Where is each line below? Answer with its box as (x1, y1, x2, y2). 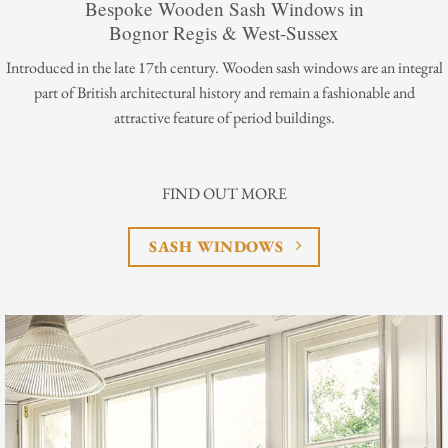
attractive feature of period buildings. (113, 106, 335, 128)
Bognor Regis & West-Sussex (109, 20, 339, 46)
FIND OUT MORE (161, 182, 287, 204)
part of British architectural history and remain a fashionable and (33, 81, 415, 103)
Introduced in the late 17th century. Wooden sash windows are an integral (5, 56, 443, 78)
